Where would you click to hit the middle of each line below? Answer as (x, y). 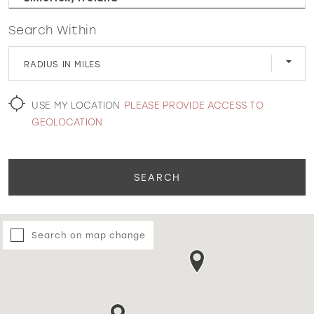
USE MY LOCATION (76, 105)
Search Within (52, 29)
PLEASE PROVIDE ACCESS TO (194, 105)
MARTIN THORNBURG (179, 101)
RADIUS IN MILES (62, 64)
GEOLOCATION (67, 121)
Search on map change (89, 235)
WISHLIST (67, 59)
